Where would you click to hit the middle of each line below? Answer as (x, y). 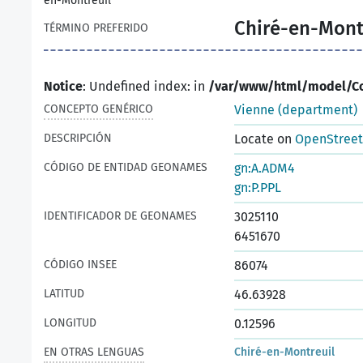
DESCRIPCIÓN (78, 138)
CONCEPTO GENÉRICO (98, 109)
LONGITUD (70, 323)
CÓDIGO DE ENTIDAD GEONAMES (126, 167)
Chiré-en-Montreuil (284, 352)
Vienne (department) (296, 110)
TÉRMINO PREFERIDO (96, 28)
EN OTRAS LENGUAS (94, 352)
